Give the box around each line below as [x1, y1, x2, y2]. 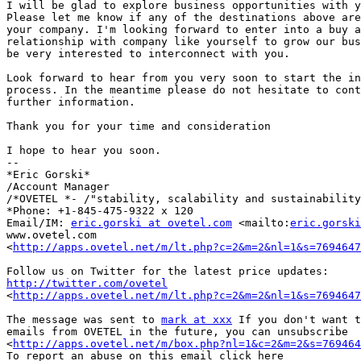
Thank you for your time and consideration [6, 120, 271, 133]
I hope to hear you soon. [6, 144, 161, 157]
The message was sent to [6, 313, 161, 326]
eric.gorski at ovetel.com [71, 217, 232, 230]
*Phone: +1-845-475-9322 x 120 [6, 205, 193, 218]
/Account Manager [6, 180, 110, 193]
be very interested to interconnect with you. [6, 48, 290, 60]
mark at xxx [161, 313, 232, 326]
